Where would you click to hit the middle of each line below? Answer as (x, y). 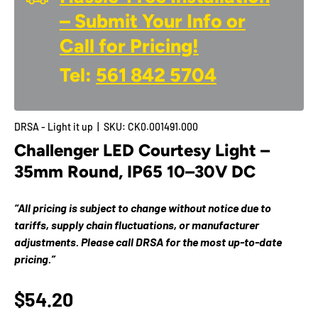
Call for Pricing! (129, 46)
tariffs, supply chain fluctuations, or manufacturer (137, 225)
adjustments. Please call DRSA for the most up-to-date (148, 242)
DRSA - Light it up (54, 127)
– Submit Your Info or (153, 21)
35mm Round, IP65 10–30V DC (135, 172)
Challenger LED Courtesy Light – (142, 150)
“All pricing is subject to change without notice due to (143, 208)
